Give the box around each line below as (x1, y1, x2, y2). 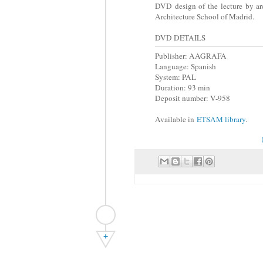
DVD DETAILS (155, 32, 205, 43)
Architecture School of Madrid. (155, 11, 257, 22)
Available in (155, 114, 197, 125)
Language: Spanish (155, 61, 216, 72)
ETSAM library (197, 114, 245, 125)
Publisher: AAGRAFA (155, 50, 227, 62)
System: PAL (155, 72, 196, 83)
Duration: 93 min (155, 82, 210, 93)
